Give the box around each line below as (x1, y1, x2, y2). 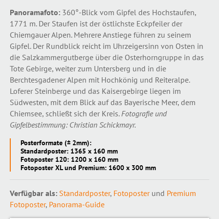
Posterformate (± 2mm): (21, 138, 91, 147)
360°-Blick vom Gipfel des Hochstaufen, (60, 7, 196, 17)
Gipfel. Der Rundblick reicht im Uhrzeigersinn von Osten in (10, 41, 203, 51)
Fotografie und (121, 109, 167, 118)
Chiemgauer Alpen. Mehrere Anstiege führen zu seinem (10, 30, 191, 40)
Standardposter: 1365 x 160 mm (21, 146, 118, 155)
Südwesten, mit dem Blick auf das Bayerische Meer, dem (10, 97, 196, 107)
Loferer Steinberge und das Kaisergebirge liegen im (10, 86, 181, 96)
